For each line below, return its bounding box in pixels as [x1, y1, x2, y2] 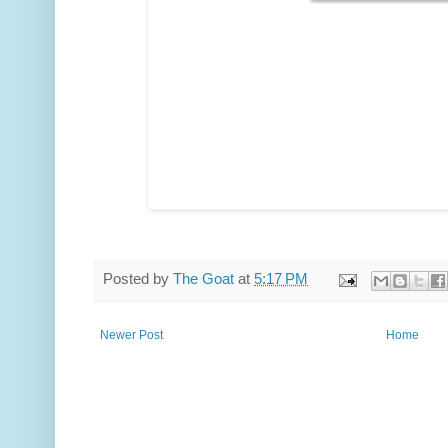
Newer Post [100, 327, 163, 342]
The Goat [173, 271, 234, 288]
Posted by [103, 271, 173, 288]
